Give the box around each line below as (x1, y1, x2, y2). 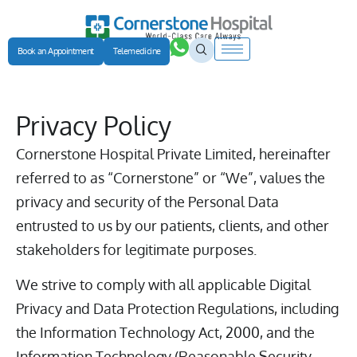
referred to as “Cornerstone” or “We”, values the (16, 168, 325, 186)
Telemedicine (112, 45, 161, 57)
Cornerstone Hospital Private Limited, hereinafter (16, 144, 331, 163)
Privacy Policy (16, 108, 171, 142)
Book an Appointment (18, 45, 94, 57)
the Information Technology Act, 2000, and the (16, 324, 315, 342)
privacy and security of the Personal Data (16, 192, 279, 210)
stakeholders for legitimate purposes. (16, 240, 257, 258)
